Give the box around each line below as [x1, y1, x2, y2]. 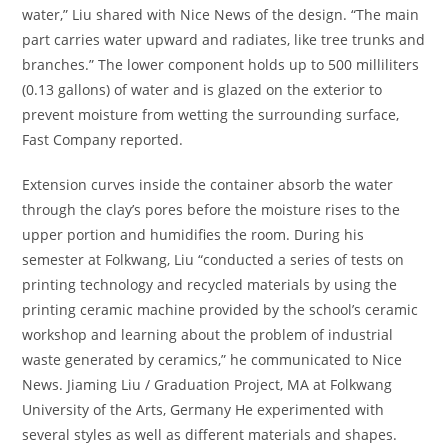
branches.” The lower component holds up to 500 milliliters [22, 55, 420, 74]
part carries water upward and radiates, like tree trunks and [22, 30, 426, 49]
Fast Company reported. [22, 130, 184, 149]
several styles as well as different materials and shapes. [22, 425, 398, 444]
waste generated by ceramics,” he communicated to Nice [22, 350, 403, 369]
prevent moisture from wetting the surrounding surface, [22, 105, 400, 124]
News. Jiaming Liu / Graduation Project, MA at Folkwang [22, 375, 393, 394]
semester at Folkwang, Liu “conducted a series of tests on [22, 250, 405, 269]
